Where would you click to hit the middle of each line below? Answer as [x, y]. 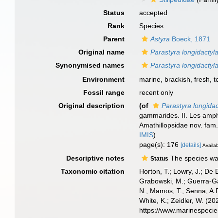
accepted [154, 13]
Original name [102, 52]
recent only [156, 92]
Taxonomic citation [93, 171]
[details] [191, 145]
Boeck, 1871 [190, 39]
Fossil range [104, 92]
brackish [178, 79]
